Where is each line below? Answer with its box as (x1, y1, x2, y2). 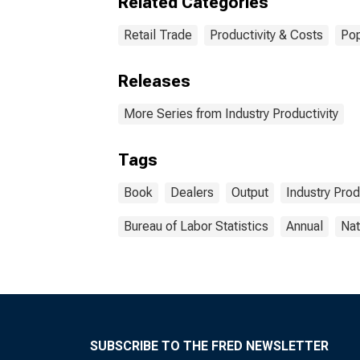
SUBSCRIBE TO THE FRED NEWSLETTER (90, 338, 329, 354)
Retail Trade (124, 27, 192, 43)
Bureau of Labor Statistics (124, 219, 268, 234)
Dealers (170, 185, 214, 200)
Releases (118, 72, 190, 91)
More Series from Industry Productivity (124, 106, 338, 121)
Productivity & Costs (210, 27, 323, 43)
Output (231, 185, 268, 200)
